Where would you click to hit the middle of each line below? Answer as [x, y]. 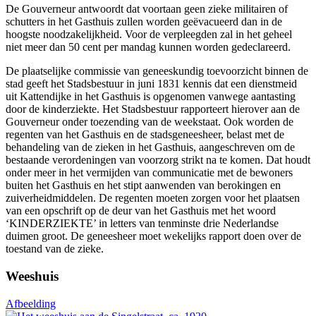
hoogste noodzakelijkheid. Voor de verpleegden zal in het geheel [149, 35]
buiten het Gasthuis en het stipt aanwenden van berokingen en [143, 186]
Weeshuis [32, 276]
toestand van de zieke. [55, 249]
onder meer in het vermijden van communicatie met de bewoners [149, 173]
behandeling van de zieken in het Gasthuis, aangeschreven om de [150, 147]
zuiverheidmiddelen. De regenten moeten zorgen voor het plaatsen [153, 198]
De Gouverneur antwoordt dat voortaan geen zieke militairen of [147, 9]
